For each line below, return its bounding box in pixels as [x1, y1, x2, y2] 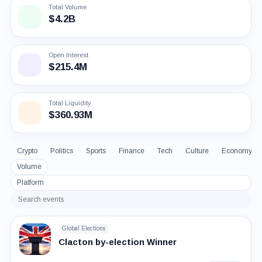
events [16, 208, 45, 218]
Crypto [16, 146, 37, 155]
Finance [118, 146, 144, 155]
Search [16, 198, 46, 209]
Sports [85, 146, 106, 155]
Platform [16, 178, 44, 187]
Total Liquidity [48, 99, 91, 106]
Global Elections [61, 225, 105, 232]
